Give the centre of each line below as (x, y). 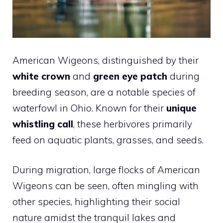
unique (181, 108)
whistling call (43, 124)
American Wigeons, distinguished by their (106, 60)
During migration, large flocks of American (106, 170)
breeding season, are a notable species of (104, 92)
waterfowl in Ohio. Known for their (89, 108)
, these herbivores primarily (133, 124)
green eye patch (130, 76)
